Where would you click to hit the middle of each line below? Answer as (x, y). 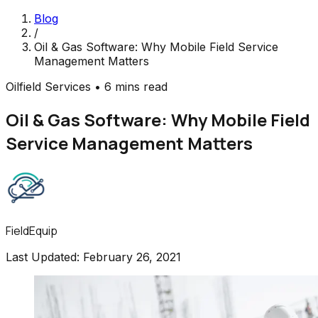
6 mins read (136, 87)
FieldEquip (32, 230)
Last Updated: (43, 257)
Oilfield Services (48, 87)
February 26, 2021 (132, 257)
